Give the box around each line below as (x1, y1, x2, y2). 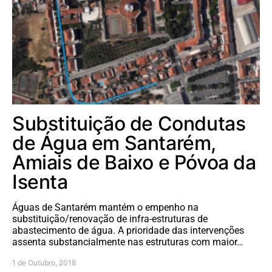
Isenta (12, 170, 68, 194)
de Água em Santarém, (12, 131, 217, 155)
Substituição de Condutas (12, 112, 246, 135)
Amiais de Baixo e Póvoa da (12, 151, 256, 174)
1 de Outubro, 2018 (12, 258, 76, 267)
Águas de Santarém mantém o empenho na (12, 202, 199, 213)
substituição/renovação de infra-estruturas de (12, 213, 208, 225)
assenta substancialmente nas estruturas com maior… (12, 236, 243, 248)
